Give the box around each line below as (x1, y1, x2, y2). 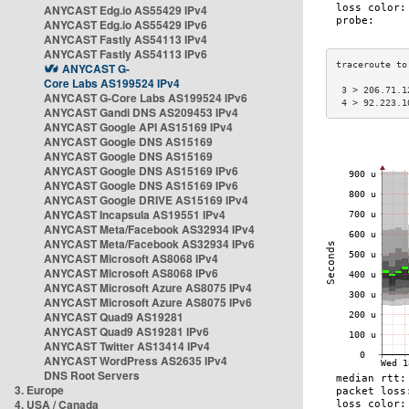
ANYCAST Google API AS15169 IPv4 (44, 119, 233, 135)
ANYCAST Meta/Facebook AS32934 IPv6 (44, 236, 255, 252)
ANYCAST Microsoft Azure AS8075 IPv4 (44, 279, 252, 296)
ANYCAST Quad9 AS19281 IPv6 (44, 323, 209, 340)
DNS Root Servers (44, 367, 140, 383)
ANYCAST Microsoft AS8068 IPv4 (44, 250, 218, 267)
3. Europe (15, 382, 64, 398)
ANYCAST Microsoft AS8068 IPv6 (44, 265, 218, 281)
